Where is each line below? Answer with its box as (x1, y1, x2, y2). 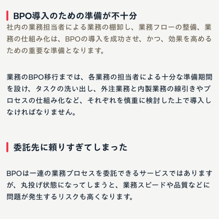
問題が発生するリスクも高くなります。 (6, 193, 137, 200)
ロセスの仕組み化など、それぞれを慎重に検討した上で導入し (6, 96, 212, 104)
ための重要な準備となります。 (6, 46, 108, 54)
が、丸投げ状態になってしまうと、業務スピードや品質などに (6, 181, 210, 189)
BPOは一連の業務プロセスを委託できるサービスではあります (6, 169, 213, 177)
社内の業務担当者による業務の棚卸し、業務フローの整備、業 (6, 23, 212, 31)
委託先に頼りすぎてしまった (13, 142, 128, 152)
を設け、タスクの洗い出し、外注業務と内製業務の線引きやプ (6, 85, 211, 92)
